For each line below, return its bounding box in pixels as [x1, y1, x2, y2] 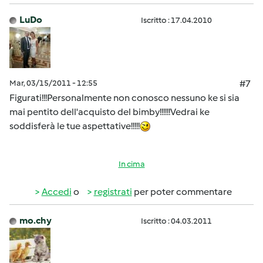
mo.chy [19, 215, 52, 226]
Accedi [41, 186, 72, 197]
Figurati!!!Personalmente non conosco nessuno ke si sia [9, 92, 240, 103]
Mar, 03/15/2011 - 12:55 [9, 78, 97, 88]
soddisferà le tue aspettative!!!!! [9, 120, 140, 131]
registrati [93, 186, 132, 197]
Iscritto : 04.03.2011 [141, 216, 212, 226]
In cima [118, 159, 145, 169]
